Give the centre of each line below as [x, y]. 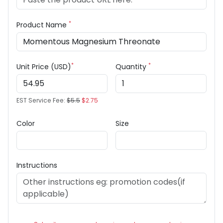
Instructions [37, 165]
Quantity [132, 67]
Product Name [43, 25]
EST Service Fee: [42, 100]
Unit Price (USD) [44, 67]
